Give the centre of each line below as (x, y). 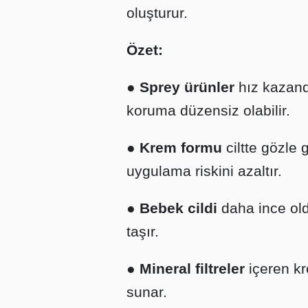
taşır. (143, 231)
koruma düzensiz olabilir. (208, 110)
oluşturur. (157, 13)
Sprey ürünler (187, 87)
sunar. (147, 292)
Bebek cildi (178, 208)
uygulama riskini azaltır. (204, 171)
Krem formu (181, 147)
